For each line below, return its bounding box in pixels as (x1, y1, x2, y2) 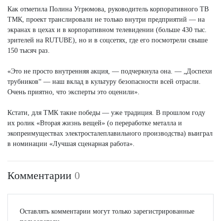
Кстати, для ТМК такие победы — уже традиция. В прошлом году (7, 109, 205, 117)
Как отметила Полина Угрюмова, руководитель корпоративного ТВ (7, 5, 209, 13)
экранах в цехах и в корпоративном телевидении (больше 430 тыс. (7, 26, 207, 34)
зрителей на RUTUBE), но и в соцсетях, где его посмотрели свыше (7, 37, 208, 44)
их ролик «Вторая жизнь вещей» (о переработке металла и (7, 119, 182, 127)
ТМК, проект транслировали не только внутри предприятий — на (7, 16, 205, 24)
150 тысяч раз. (7, 47, 50, 55)
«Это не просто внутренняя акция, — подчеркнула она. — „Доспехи (7, 68, 212, 75)
